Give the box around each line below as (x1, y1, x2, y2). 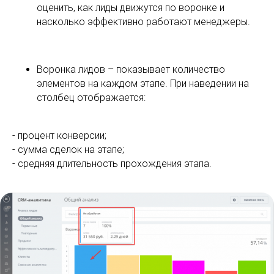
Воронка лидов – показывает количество (37, 64, 225, 76)
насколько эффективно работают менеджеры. (37, 16, 250, 28)
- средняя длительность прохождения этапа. (12, 158, 212, 170)
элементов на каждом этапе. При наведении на (37, 78, 249, 90)
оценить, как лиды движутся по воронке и (37, 2, 224, 14)
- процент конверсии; (12, 130, 106, 142)
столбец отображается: (37, 92, 146, 104)
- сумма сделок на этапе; (12, 144, 124, 156)
